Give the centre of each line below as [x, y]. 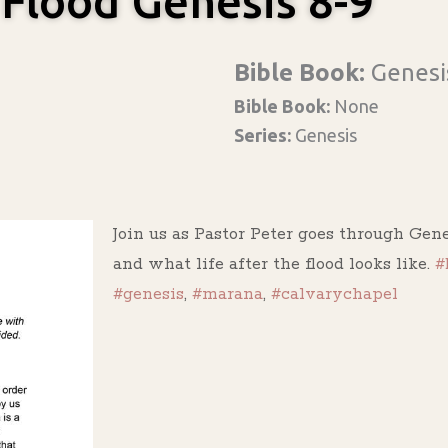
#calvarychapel [335, 294]
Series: [264, 134]
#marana [228, 294]
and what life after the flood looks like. [274, 264]
